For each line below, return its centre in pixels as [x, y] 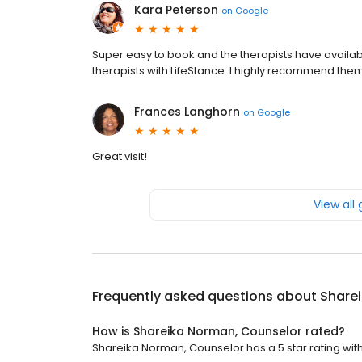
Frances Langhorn [187, 112]
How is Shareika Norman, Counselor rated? [219, 331]
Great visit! [120, 156]
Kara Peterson [176, 10]
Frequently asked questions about [206, 296]
